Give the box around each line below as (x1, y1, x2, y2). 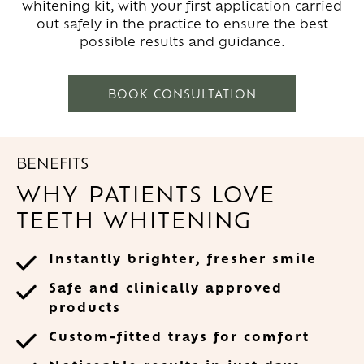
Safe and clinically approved (49, 279, 283, 297)
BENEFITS (16, 153, 89, 173)
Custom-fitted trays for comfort (49, 327, 310, 345)
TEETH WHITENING (16, 205, 252, 234)
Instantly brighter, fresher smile (49, 249, 317, 267)
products (49, 298, 121, 316)
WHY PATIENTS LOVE (16, 179, 275, 208)
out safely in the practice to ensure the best (36, 15, 328, 32)
